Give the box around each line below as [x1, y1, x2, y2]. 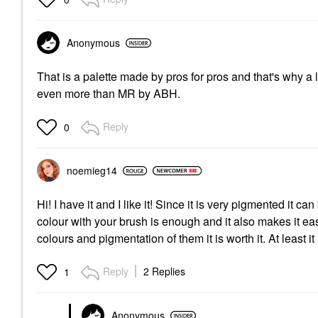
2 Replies [143, 264, 185, 278]
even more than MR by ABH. [37, 85, 180, 102]
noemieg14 [67, 163, 117, 177]
